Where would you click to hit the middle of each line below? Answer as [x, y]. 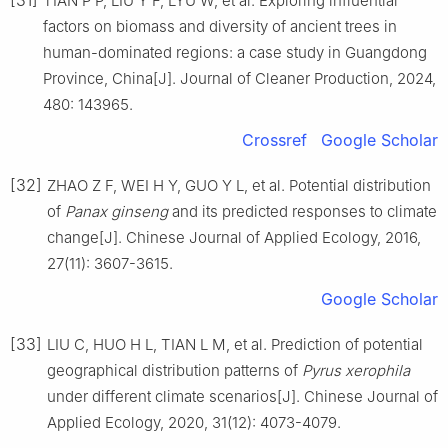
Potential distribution [360, 185]
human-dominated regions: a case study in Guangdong [235, 52]
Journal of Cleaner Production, [288, 78]
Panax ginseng [116, 211]
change [73, 237]
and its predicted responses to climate [302, 211]
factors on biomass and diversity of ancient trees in [220, 26]
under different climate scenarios [162, 396]
